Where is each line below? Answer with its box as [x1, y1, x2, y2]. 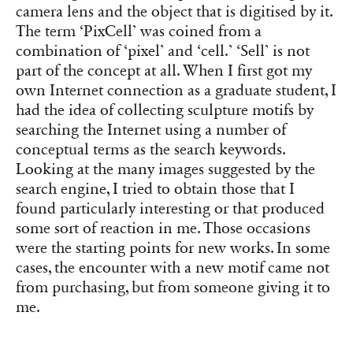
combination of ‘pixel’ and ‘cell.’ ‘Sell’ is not [16, 42, 310, 61]
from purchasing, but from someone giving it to [16, 278, 330, 298]
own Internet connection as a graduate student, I [16, 81, 336, 101]
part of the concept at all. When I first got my [16, 61, 312, 81]
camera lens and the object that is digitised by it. [16, 2, 333, 22]
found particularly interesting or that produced [16, 199, 325, 219]
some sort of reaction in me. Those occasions [16, 219, 310, 239]
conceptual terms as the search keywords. [16, 140, 285, 160]
